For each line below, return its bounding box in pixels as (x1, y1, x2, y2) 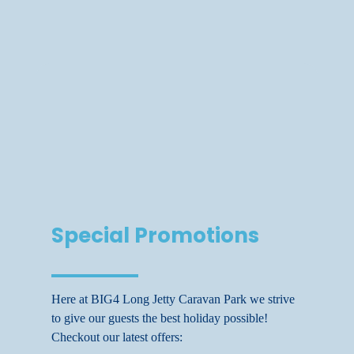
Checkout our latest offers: (51, 330, 183, 344)
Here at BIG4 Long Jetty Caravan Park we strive (51, 292, 295, 306)
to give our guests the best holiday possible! (51, 311, 268, 325)
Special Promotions (51, 221, 259, 250)
